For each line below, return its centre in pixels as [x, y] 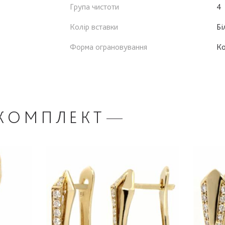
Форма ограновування [108, 46]
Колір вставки [94, 26]
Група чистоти [94, 6]
